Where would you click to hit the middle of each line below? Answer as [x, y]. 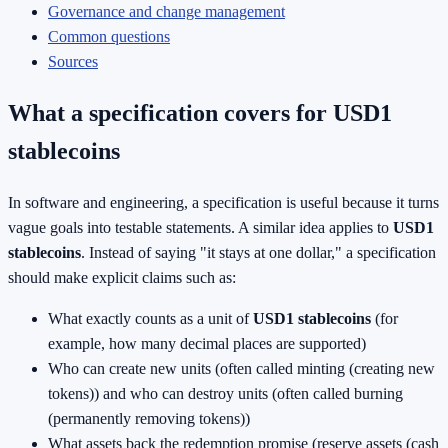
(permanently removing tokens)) [149, 419]
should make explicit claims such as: [122, 278]
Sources [73, 62]
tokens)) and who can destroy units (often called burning [225, 394]
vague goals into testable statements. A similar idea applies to [200, 228]
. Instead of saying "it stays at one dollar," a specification [258, 253]
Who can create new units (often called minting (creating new [241, 369]
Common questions [109, 37]
